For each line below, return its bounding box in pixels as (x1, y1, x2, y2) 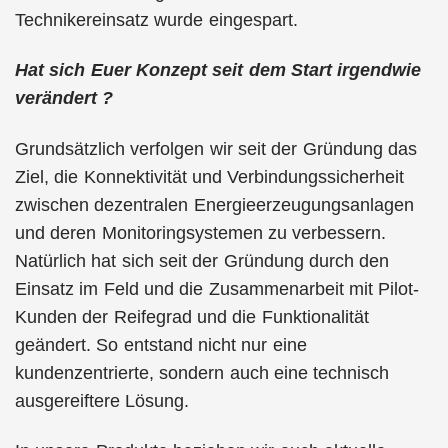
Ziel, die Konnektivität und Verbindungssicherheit (15, 166, 405, 187)
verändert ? (15, 88, 114, 108)
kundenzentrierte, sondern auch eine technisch (15, 362, 390, 383)
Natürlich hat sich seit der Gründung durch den (15, 250, 390, 271)
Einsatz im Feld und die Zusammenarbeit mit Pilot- (15, 278, 420, 299)
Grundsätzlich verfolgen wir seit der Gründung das (15, 138, 417, 159)
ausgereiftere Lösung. (15, 390, 190, 411)
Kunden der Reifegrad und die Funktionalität (15, 306, 369, 327)
